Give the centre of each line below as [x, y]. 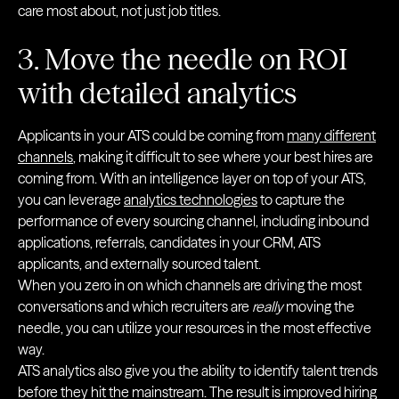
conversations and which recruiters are [135, 306]
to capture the [301, 199]
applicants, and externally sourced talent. [139, 264]
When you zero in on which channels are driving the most [190, 285]
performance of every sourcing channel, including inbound [193, 221]
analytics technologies [191, 199]
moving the [319, 306]
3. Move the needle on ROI [183, 59]
